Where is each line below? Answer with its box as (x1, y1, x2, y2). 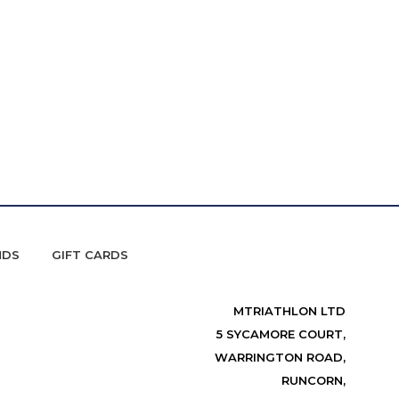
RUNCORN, (281, 373, 346, 387)
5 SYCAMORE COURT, (216, 327, 346, 341)
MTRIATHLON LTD (232, 304, 346, 318)
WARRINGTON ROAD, (214, 350, 346, 364)
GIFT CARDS (52, 248, 128, 262)
